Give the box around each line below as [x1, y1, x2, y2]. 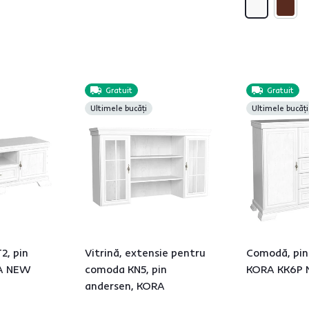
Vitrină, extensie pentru [85, 246, 206, 259]
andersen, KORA [85, 279, 165, 292]
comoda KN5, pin [85, 262, 167, 276]
